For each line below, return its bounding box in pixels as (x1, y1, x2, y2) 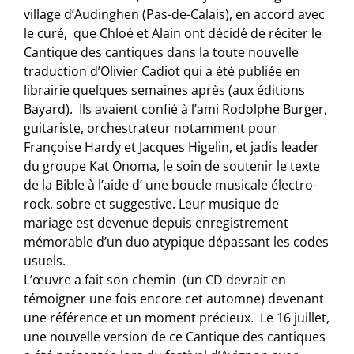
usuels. (24, 252, 66, 270)
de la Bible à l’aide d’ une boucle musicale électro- (24, 176, 318, 194)
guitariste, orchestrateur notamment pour (24, 119, 278, 137)
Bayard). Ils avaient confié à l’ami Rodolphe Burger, (24, 100, 328, 119)
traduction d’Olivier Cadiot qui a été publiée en (24, 62, 301, 81)
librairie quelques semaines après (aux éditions (24, 81, 306, 100)
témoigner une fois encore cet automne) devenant (24, 290, 325, 308)
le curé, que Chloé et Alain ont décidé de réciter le (24, 24, 322, 43)
